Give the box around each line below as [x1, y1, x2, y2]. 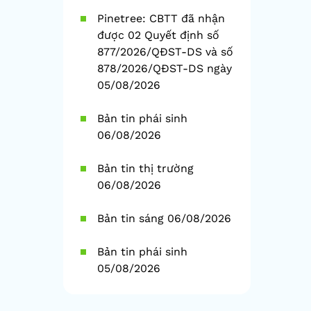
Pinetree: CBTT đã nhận [97, 12, 225, 26]
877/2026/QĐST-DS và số [97, 45, 233, 59]
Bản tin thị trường [97, 162, 194, 176]
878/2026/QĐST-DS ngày [97, 62, 232, 76]
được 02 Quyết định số [97, 28, 219, 42]
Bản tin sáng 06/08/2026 [97, 212, 231, 226]
